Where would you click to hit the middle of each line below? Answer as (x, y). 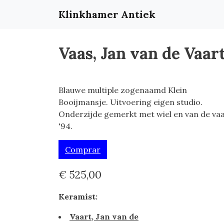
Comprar (83, 149)
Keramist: (78, 196)
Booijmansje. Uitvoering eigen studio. (130, 102)
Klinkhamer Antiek (107, 14)
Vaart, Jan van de (104, 216)
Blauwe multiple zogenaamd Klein (123, 90)
